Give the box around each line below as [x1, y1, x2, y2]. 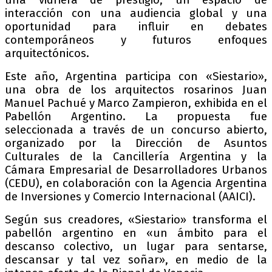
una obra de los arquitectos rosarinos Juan [5, 83, 267, 97]
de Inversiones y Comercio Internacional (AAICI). [5, 190, 256, 204]
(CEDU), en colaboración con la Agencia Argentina [5, 177, 267, 191]
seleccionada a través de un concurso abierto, [5, 123, 267, 137]
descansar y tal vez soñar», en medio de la [5, 253, 267, 267]
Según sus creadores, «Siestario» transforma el [5, 213, 267, 227]
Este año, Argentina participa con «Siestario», [5, 70, 267, 84]
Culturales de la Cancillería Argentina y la [5, 150, 267, 164]
